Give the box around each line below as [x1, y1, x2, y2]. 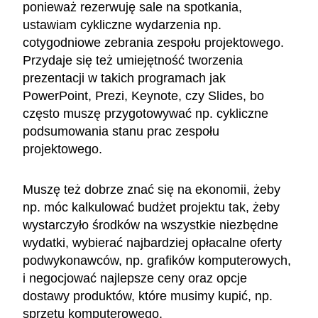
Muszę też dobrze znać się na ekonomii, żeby [23, 182, 280, 197]
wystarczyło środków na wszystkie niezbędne [23, 217, 278, 232]
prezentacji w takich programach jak [23, 70, 226, 85]
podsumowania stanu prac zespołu [23, 124, 219, 138]
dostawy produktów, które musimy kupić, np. [23, 288, 273, 303]
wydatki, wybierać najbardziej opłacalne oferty [23, 235, 282, 250]
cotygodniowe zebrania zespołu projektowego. [23, 35, 284, 50]
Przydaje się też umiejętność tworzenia [23, 53, 243, 67]
